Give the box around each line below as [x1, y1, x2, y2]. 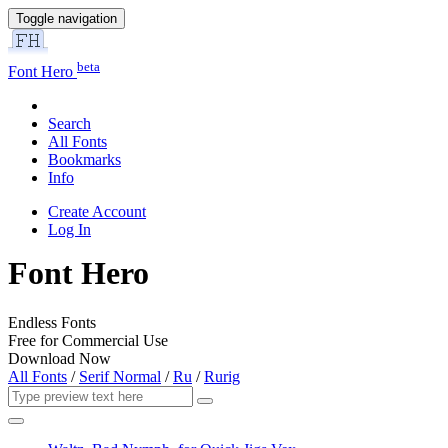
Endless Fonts [8, 313, 96, 331]
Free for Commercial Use [8, 331, 168, 349]
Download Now [8, 349, 111, 367]
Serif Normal [79, 367, 161, 385]
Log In [48, 221, 91, 239]
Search [48, 115, 91, 133]
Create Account [48, 203, 146, 221]
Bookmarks [48, 151, 121, 169]
